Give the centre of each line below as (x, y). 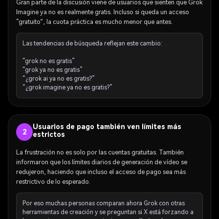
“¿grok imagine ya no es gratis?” (67, 88)
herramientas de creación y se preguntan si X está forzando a (108, 212)
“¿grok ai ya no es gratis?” (59, 79)
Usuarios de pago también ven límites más (107, 127)
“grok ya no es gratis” (53, 70)
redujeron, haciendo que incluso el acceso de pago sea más (101, 172)
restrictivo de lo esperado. (53, 181)
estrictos (49, 135)
